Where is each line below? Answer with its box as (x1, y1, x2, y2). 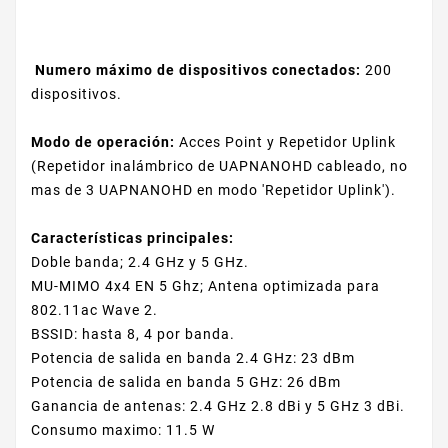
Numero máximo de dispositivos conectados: (31, 62, 361, 79)
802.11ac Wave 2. (31, 302, 158, 319)
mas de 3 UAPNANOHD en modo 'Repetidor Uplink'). (31, 182, 396, 199)
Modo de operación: (31, 134, 175, 151)
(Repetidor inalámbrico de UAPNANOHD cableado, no (31, 158, 408, 175)
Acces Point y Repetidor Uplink (175, 134, 396, 151)
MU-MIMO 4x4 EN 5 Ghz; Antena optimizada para (31, 278, 380, 295)
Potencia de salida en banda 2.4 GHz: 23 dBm (31, 350, 355, 367)
